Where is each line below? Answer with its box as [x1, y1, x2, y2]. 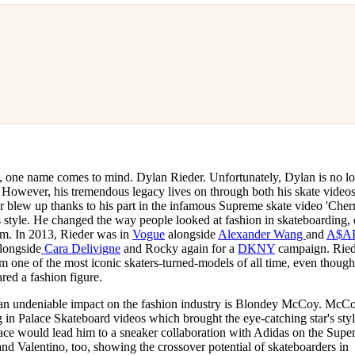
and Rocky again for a [120, 241, 239, 255]
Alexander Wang [218, 227, 307, 241]
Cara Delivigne [41, 241, 121, 255]
